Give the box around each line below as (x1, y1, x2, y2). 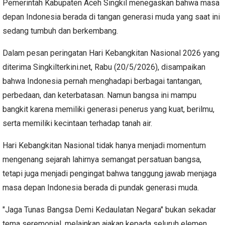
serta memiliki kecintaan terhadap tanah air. (3, 119, 152, 129)
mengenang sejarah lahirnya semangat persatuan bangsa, (3, 155, 201, 165)
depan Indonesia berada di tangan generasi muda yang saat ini (3, 12, 220, 22)
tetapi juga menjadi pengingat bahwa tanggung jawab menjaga (3, 169, 216, 179)
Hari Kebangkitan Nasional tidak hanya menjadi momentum (3, 141, 206, 151)
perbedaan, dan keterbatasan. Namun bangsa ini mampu (3, 90, 196, 100)
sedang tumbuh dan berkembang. (3, 26, 118, 36)
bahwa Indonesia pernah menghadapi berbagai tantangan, (3, 76, 202, 86)
